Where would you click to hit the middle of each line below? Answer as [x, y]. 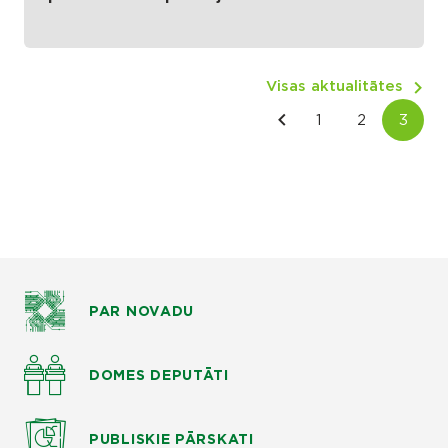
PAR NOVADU [141, 311]
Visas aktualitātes [334, 87]
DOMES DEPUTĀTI [159, 375]
